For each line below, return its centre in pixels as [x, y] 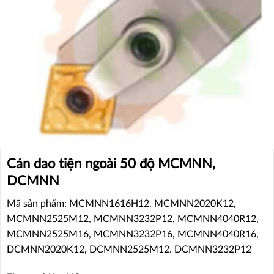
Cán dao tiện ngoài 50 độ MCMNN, [111, 164]
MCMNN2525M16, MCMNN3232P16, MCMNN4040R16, [133, 235]
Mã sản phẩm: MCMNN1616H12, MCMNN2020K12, [121, 204]
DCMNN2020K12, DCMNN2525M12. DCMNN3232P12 [129, 250]
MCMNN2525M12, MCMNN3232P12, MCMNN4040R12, [133, 219]
